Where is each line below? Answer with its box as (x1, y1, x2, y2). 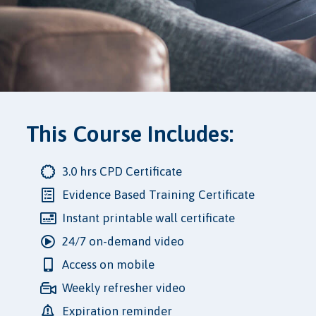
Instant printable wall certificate (62, 211, 235, 226)
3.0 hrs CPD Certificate (62, 164, 182, 179)
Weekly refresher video (62, 281, 186, 296)
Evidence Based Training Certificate (62, 188, 255, 202)
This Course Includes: (26, 121, 233, 147)
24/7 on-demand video (62, 234, 184, 249)
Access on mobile (62, 257, 154, 272)
